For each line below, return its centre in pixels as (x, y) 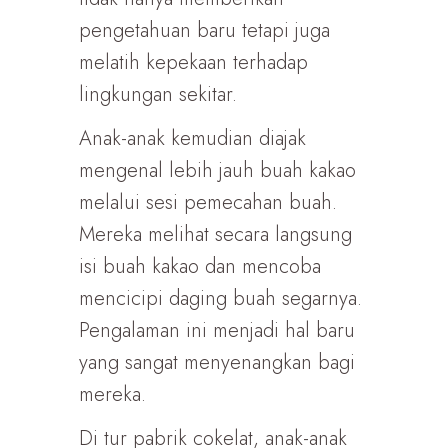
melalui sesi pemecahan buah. (208, 202)
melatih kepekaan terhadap (193, 62)
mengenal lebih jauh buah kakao (217, 170)
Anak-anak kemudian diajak (192, 138)
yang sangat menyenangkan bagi (217, 362)
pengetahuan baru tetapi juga (204, 30)
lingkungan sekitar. (158, 94)
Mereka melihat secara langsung (215, 234)
